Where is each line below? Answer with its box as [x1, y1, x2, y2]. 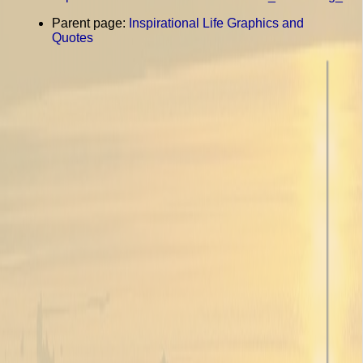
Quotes [52, 30, 93, 45]
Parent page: [52, 15, 129, 30]
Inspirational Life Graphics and [129, 15, 304, 30]
